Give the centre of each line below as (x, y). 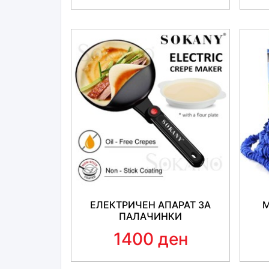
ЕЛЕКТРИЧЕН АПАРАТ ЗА (150, 205)
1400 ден (150, 239)
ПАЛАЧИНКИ (150, 216)
